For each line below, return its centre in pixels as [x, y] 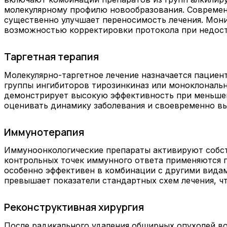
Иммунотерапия [44, 132]
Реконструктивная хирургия [74, 207]
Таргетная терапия [51, 57]
